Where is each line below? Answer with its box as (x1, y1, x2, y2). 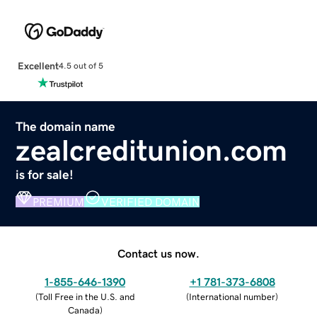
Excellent (17, 60, 59, 71)
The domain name (16, 120, 116, 133)
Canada (67, 305, 100, 315)
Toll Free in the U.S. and (38, 292, 135, 301)
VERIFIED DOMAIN (101, 195, 200, 207)
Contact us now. (117, 247, 200, 259)
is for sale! (16, 168, 74, 181)
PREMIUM (33, 195, 85, 207)
